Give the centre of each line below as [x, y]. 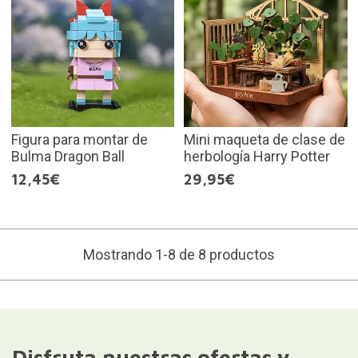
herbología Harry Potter [257, 157]
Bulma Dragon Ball [68, 157]
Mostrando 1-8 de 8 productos [179, 255]
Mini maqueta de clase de [265, 140]
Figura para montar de [79, 140]
